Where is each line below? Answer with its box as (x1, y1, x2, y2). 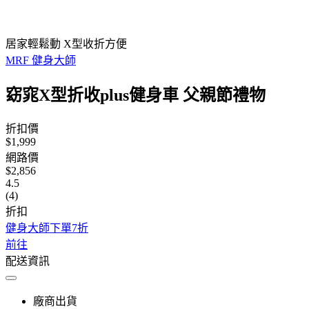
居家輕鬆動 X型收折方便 (6, 38, 127, 50)
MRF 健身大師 (6, 54, 76, 66)
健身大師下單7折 (6, 221, 88, 234)
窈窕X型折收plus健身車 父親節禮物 (6, 86, 266, 104)
